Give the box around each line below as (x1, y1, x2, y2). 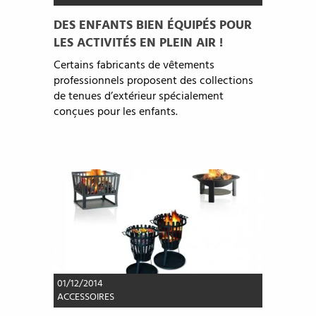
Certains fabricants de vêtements (53, 56, 214, 75)
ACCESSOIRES (56, 289, 114, 306)
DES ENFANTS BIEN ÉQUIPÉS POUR (53, 16, 252, 37)
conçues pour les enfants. (53, 103, 178, 122)
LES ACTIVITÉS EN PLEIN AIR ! (53, 33, 223, 54)
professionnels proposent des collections (53, 72, 253, 91)
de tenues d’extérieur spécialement (53, 87, 224, 107)
